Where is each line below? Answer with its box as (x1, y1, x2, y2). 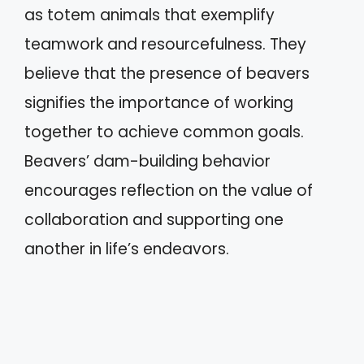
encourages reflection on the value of (24, 179, 313, 201)
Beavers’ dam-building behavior (24, 149, 271, 172)
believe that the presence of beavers (24, 62, 310, 84)
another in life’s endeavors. (24, 237, 229, 260)
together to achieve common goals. (24, 120, 304, 143)
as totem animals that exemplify (24, 3, 275, 26)
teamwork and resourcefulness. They (24, 32, 306, 55)
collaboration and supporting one (24, 208, 284, 231)
